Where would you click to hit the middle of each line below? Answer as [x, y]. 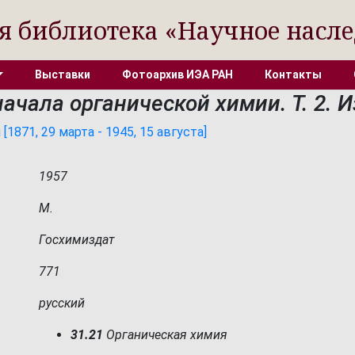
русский [62, 303]
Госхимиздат [76, 240]
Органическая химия [165, 335]
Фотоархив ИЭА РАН [177, 74]
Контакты [293, 74]
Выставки [62, 74]
